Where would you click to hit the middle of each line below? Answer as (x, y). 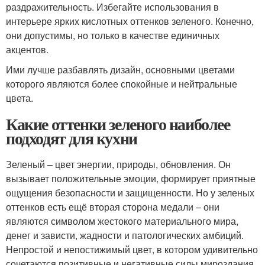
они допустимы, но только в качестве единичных (113, 35)
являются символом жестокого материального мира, (122, 221)
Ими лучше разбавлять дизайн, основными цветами (120, 70)
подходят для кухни (72, 138)
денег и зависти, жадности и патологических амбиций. (125, 235)
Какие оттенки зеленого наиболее (118, 124)
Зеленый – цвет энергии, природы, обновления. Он (118, 164)
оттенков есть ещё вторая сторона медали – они (113, 207)
